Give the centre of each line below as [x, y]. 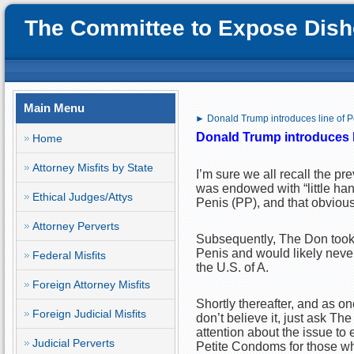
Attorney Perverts [76, 226]
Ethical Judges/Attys [83, 197]
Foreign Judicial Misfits [89, 314]
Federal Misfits [69, 255]
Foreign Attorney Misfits [91, 284]
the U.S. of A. [232, 267]
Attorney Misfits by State [93, 168]
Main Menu [54, 108]
